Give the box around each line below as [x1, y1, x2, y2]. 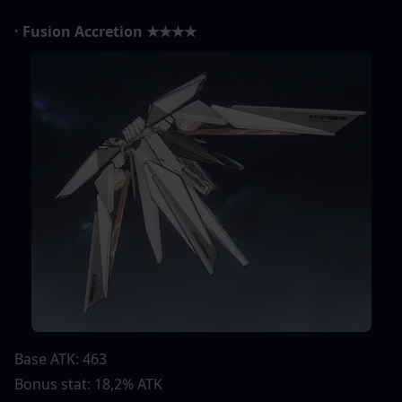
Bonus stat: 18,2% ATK [14, 373, 162, 394]
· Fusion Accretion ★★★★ [14, 21, 197, 41]
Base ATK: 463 [14, 348, 107, 369]
